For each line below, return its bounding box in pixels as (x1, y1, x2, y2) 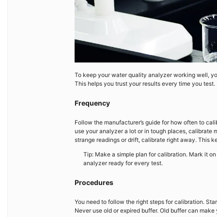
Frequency (75, 98, 110, 107)
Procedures (75, 178, 113, 186)
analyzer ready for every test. (83, 159, 163, 167)
